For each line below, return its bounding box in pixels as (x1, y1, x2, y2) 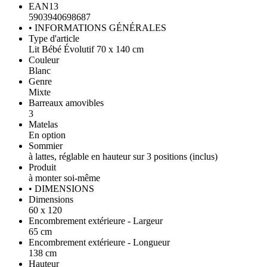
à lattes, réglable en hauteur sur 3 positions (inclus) (29, 151, 218, 162)
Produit (29, 162, 56, 173)
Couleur (29, 55, 59, 66)
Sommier (29, 141, 63, 151)
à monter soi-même (29, 173, 100, 184)
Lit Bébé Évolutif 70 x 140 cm (29, 44, 144, 55)
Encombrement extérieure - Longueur (29, 237, 170, 248)
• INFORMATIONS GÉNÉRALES (29, 23, 166, 33)
